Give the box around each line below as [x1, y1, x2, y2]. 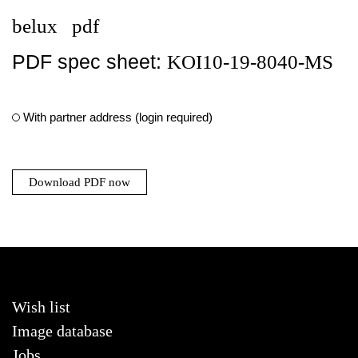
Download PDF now [29, 176, 130, 189]
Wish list [12, 298, 70, 316]
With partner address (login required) [23, 110, 213, 124]
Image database [12, 322, 113, 340]
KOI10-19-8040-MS [167, 51, 333, 73]
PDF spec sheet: [12, 50, 167, 73]
